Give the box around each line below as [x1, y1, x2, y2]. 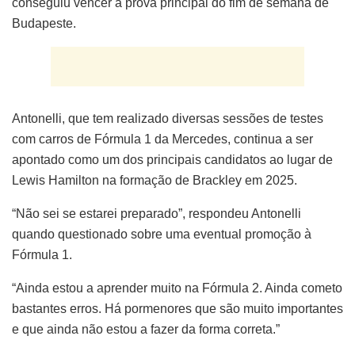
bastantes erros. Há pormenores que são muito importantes [12, 301, 343, 315]
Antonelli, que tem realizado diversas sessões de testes [12, 111, 323, 125]
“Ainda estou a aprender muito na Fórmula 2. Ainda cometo [12, 281, 342, 295]
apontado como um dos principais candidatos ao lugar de [12, 152, 333, 166]
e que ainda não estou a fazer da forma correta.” [12, 322, 280, 336]
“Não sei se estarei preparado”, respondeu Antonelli [12, 206, 301, 220]
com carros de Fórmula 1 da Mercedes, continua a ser [12, 132, 313, 146]
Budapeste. [12, 16, 76, 30]
